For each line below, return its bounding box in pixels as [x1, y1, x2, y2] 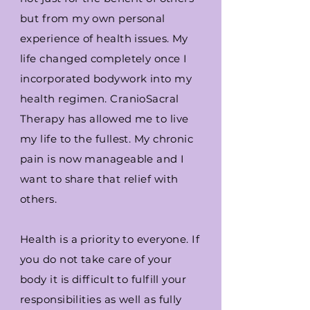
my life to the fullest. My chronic [20, 132, 194, 145]
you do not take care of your [20, 253, 172, 266]
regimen [58, 92, 105, 105]
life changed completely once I [20, 52, 188, 65]
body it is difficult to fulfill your [20, 273, 187, 286]
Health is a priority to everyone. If [20, 232, 200, 246]
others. [20, 192, 57, 206]
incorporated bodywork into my [20, 72, 192, 85]
